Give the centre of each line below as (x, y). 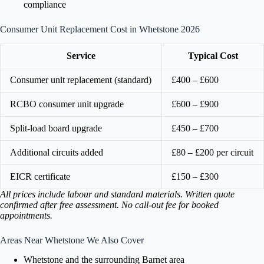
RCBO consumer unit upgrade (67, 104)
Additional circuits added (57, 152)
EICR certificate (40, 176)
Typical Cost (213, 55)
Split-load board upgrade (56, 128)
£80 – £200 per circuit (212, 152)
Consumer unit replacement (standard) (81, 80)
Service (81, 55)
